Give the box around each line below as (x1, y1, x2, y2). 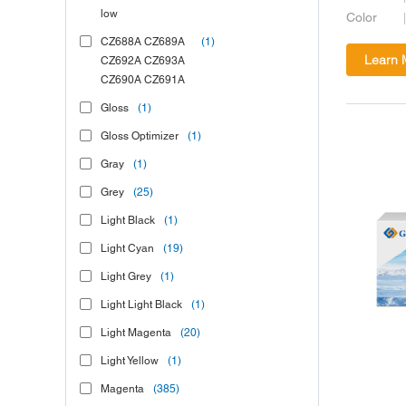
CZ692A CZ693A (101, 56, 185, 66)
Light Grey (101, 272, 151, 282)
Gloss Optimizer (101, 131, 179, 141)
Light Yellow (101, 356, 159, 366)
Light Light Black (101, 300, 182, 310)
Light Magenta (101, 328, 171, 338)
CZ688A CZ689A (101, 37, 185, 47)
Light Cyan (101, 244, 154, 254)
